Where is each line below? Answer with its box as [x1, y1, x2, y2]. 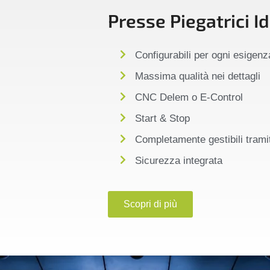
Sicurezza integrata [135, 155, 223, 167]
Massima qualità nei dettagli [135, 71, 261, 83]
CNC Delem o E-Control [135, 92, 243, 104]
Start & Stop [135, 113, 190, 125]
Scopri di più [124, 199, 178, 210]
